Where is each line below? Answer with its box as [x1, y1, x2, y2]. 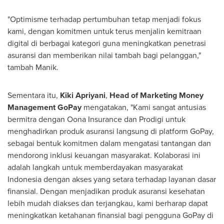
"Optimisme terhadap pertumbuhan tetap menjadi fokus [7, 13, 201, 25]
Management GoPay [7, 101, 81, 113]
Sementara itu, [7, 89, 60, 101]
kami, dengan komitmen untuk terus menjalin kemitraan [7, 25, 201, 37]
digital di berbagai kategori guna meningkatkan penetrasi [7, 37, 206, 49]
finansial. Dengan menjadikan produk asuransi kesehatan [7, 185, 205, 197]
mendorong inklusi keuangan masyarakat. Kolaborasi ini [7, 149, 200, 161]
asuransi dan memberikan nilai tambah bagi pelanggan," [7, 49, 201, 61]
